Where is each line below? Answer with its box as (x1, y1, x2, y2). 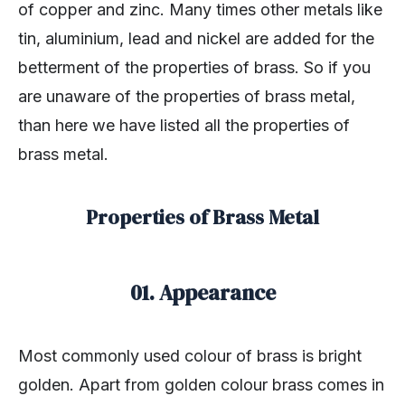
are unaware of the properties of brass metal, (18, 87, 355, 107)
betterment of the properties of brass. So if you (18, 58, 371, 78)
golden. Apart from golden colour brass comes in (18, 375, 384, 395)
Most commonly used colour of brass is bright (18, 346, 362, 366)
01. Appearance (129, 278, 276, 308)
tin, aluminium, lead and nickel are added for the (18, 29, 374, 49)
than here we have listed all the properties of (18, 116, 350, 136)
